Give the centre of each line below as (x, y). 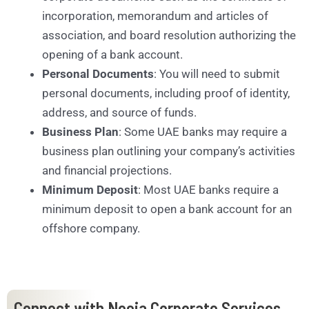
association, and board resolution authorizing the (169, 35)
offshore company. (91, 228)
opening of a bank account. (112, 54)
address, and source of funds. (119, 112)
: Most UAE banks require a (208, 189)
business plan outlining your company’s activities (169, 151)
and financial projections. (107, 170)
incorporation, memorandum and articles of (155, 16)
